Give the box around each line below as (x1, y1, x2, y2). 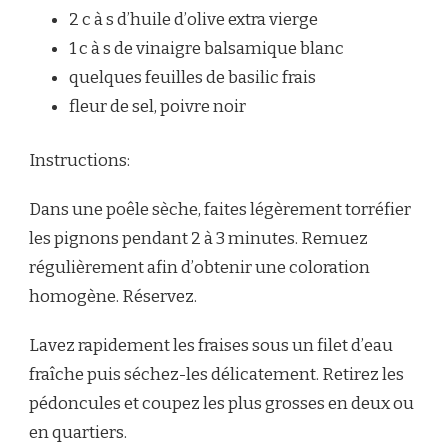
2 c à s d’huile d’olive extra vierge (69, 8, 318, 30)
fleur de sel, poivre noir (69, 95, 246, 117)
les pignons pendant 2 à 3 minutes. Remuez (29, 228, 368, 250)
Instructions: (29, 150, 130, 172)
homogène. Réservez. (29, 286, 197, 308)
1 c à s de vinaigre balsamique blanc (69, 37, 344, 59)
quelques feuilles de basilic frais (69, 66, 316, 88)
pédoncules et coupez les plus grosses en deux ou (29, 393, 414, 415)
